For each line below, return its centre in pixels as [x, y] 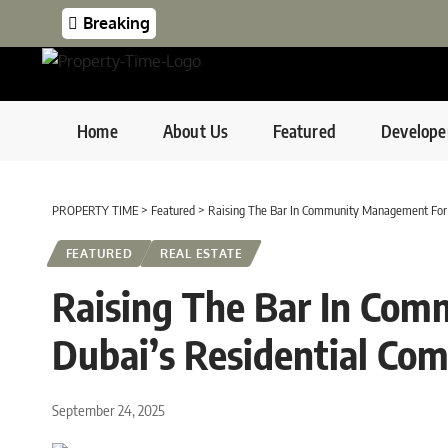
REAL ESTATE [201, 254]
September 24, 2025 [108, 410]
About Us [195, 130]
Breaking [116, 23]
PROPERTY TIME [95, 210]
